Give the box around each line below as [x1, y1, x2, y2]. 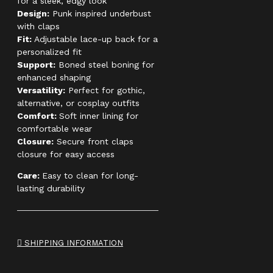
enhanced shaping [17, 73, 91, 83]
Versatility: [17, 85, 65, 96]
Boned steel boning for [55, 60, 154, 70]
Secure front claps [54, 136, 133, 147]
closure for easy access [17, 149, 115, 160]
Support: [17, 60, 55, 70]
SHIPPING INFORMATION [22, 238, 123, 247]
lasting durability [17, 183, 85, 194]
